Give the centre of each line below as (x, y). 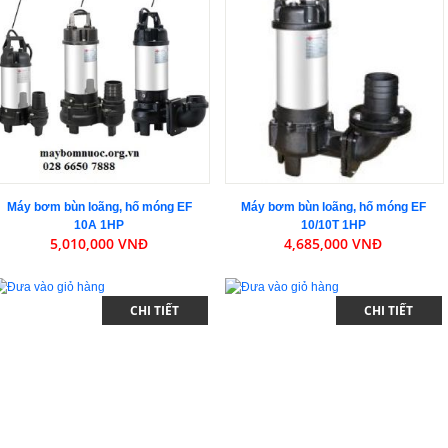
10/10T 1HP (333, 224)
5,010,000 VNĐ (99, 243)
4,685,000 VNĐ (333, 243)
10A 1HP (99, 224)
